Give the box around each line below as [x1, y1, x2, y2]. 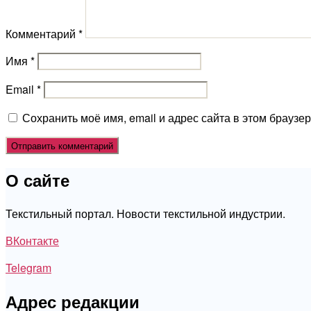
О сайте [6, 168, 69, 192]
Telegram [6, 260, 51, 276]
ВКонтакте [6, 233, 59, 249]
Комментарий [6, 26, 78, 42]
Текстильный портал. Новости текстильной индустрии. [6, 205, 285, 222]
